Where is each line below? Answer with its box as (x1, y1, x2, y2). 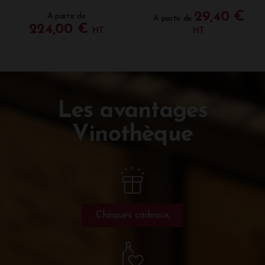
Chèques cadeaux (96, 211, 169, 221)
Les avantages (57, 100, 208, 124)
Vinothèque (72, 124, 193, 147)
